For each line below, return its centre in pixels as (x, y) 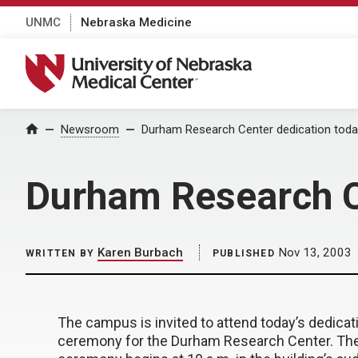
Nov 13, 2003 (313, 253)
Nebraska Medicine (136, 22)
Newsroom (90, 129)
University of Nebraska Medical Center (149, 62)
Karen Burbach (140, 253)
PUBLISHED (244, 253)
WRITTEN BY (60, 253)
